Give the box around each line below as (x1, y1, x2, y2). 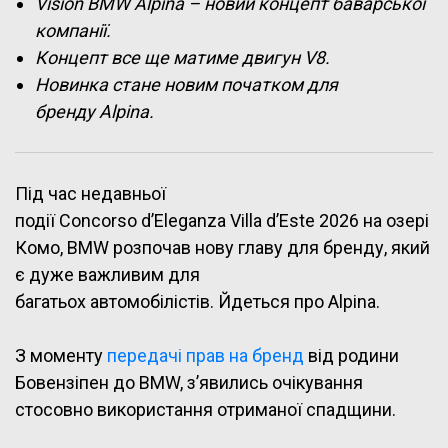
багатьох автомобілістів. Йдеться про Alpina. (15, 291, 384, 313)
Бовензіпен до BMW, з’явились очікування (15, 372, 363, 394)
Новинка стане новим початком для (35, 74, 338, 96)
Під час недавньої (15, 183, 166, 205)
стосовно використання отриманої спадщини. (15, 399, 396, 421)
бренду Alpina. (35, 101, 154, 123)
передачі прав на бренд (107, 345, 304, 367)
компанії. (35, 20, 111, 42)
